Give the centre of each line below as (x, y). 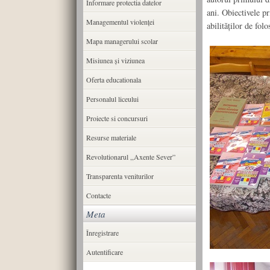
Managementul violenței (120, 22)
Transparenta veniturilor (120, 176)
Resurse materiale (111, 137)
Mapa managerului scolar (122, 41)
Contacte (98, 195)
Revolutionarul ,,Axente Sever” (130, 157)
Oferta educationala (113, 80)
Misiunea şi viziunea (115, 60)
